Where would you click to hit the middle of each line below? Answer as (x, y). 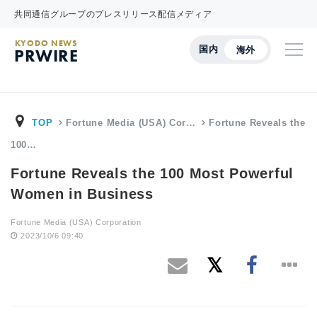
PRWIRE (46, 56)
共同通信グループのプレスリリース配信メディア (113, 14)
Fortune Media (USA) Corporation (76, 222)
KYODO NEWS (46, 43)
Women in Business (82, 194)
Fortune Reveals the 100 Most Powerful (152, 173)
